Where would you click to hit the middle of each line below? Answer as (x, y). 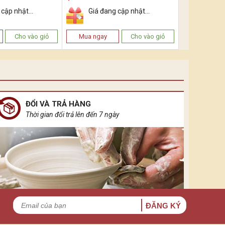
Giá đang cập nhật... (119, 11)
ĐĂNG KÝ (163, 206)
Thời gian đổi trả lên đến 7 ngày (72, 114)
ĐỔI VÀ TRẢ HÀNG (58, 104)
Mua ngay (93, 36)
